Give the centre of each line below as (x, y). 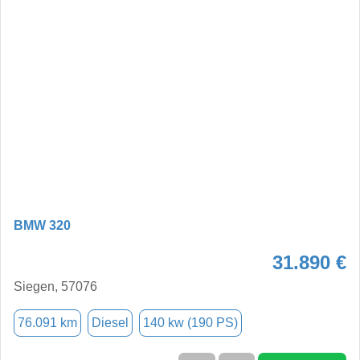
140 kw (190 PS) (190, 322)
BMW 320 (42, 225)
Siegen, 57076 (55, 286)
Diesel (110, 322)
